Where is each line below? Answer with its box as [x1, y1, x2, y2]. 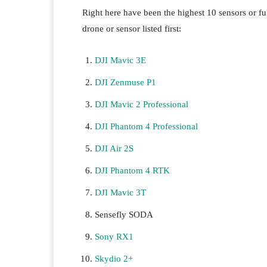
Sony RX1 [95, 232, 133, 241]
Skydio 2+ [95, 254, 133, 263]
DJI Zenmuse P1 [95, 77, 156, 87]
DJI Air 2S [95, 144, 133, 153]
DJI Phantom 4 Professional [95, 122, 198, 131]
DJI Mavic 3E [95, 55, 146, 65]
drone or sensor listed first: [82, 24, 181, 33]
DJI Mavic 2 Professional [95, 100, 188, 109]
